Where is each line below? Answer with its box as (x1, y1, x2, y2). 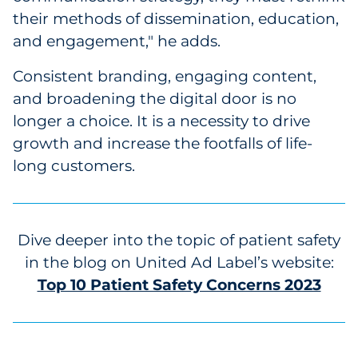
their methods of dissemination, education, (13, 10, 339, 28)
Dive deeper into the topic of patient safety (18, 231, 340, 249)
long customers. (13, 157, 135, 175)
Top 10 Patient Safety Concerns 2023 (37, 276, 321, 294)
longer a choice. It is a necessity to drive (13, 112, 310, 130)
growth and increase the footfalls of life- (13, 134, 312, 153)
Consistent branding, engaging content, (13, 67, 316, 86)
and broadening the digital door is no (13, 89, 296, 108)
